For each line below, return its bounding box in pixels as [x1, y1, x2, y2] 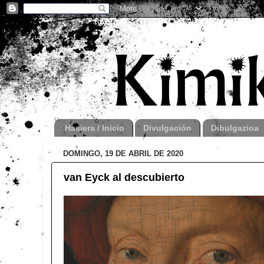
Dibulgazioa [210, 123, 259, 133]
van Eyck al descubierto [64, 171, 184, 183]
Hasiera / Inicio [64, 123, 124, 133]
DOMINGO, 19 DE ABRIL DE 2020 [63, 149, 183, 159]
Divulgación [143, 123, 192, 133]
